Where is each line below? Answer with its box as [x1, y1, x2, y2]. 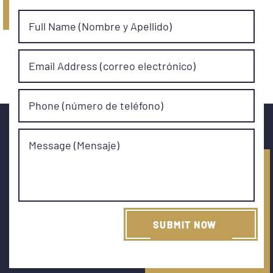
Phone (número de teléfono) [29, 98, 163, 112]
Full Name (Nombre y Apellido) [29, 19, 172, 33]
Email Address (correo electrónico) [29, 58, 196, 73]
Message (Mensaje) [29, 138, 119, 152]
